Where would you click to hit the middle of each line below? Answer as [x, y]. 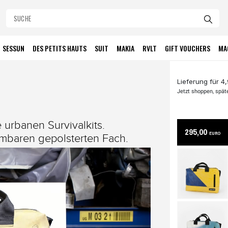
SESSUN [14, 48]
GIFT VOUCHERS [188, 48]
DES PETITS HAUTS [60, 48]
